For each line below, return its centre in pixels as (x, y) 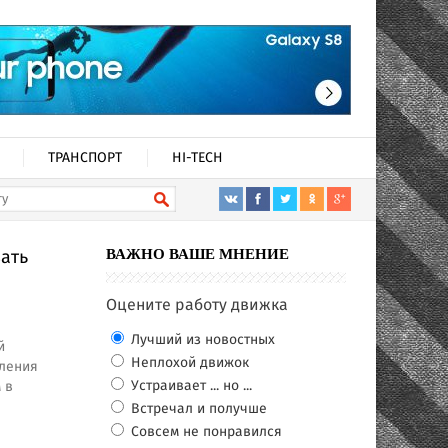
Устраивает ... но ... (189, 386)
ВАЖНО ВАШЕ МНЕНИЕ (197, 254)
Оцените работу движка (197, 305)
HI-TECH (197, 158)
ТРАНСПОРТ (85, 158)
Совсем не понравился (204, 432)
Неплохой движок (188, 363)
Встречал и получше (197, 409)
